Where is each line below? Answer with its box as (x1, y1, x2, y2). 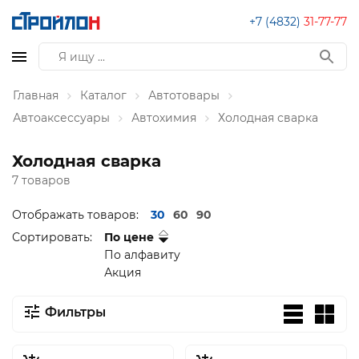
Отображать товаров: (12, 208, 139, 222)
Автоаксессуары (13, 111, 110, 125)
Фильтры (45, 305, 106, 320)
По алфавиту (104, 248, 180, 262)
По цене (104, 230, 154, 244)
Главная (13, 88, 58, 103)
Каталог (80, 88, 127, 103)
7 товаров (12, 173, 71, 188)
